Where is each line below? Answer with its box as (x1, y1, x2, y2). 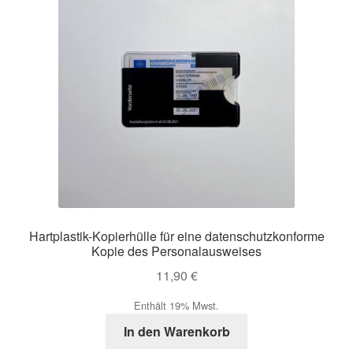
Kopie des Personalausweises (91, 242, 262, 261)
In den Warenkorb (123, 321, 230, 340)
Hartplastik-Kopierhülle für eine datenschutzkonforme (28, 227, 325, 246)
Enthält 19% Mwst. (134, 297, 219, 313)
